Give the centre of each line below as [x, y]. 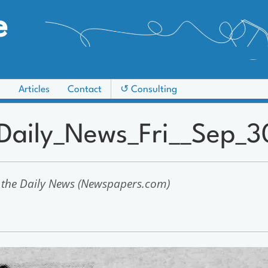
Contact [85, 89]
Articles [34, 89]
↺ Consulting [149, 89]
